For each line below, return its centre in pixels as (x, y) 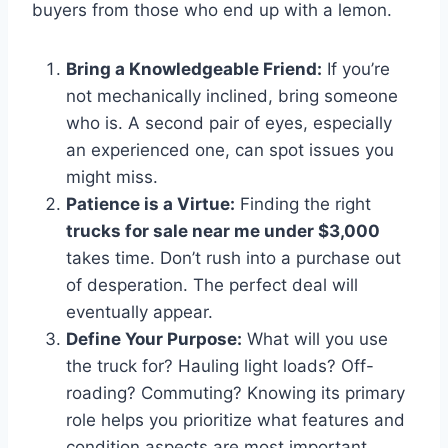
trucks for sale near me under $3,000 (223, 230)
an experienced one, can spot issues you (230, 149)
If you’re (356, 68)
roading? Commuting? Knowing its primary (235, 392)
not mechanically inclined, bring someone (232, 95)
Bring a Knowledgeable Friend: (194, 68)
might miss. (112, 176)
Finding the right (303, 203)
